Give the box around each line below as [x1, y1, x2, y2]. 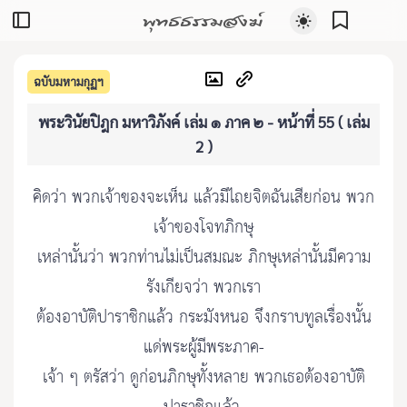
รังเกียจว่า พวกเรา [146, 273, 261, 303]
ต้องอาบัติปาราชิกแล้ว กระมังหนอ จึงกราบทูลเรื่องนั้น [35, 303, 372, 333]
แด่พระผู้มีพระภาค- [143, 333, 264, 363]
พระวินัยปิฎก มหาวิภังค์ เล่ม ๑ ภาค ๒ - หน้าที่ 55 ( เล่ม [37, 112, 370, 132]
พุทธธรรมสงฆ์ [143, 5, 263, 35]
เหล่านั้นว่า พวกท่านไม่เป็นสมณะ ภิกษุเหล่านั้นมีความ [36, 243, 371, 273]
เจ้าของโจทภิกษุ [154, 213, 253, 243]
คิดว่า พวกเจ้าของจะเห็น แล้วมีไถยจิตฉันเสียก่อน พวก [33, 183, 374, 213]
